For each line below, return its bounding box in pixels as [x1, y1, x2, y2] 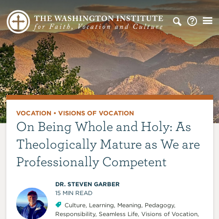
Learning [88, 201, 114, 209]
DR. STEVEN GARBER [55, 180, 120, 188]
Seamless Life [98, 210, 138, 218]
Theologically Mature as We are [16, 135, 200, 152]
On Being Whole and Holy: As [16, 117, 191, 134]
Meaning [117, 201, 141, 209]
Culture [64, 201, 86, 209]
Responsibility [55, 210, 95, 218]
